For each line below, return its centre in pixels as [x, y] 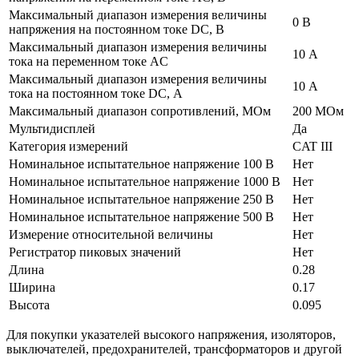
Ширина [32, 287]
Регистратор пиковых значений [95, 252]
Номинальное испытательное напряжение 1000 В [145, 181]
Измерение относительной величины [111, 234]
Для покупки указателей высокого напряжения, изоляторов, [171, 334]
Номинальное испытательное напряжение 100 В [141, 163]
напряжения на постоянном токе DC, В [117, 29]
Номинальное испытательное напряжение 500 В [141, 216]
